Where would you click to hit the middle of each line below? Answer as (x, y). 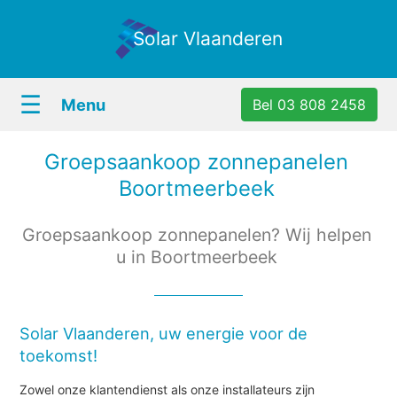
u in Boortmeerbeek (196, 257)
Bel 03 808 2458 (309, 105)
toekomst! (59, 355)
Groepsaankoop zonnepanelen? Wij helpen (196, 235)
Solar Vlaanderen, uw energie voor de (164, 333)
